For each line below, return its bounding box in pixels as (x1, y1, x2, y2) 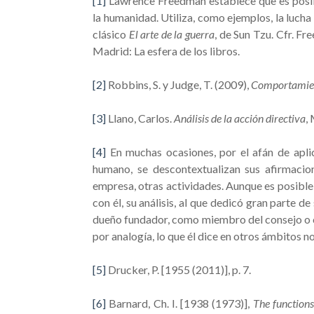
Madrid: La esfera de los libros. (93, 44, 240, 57)
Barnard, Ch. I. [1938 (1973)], (106, 296, 253, 310)
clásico (93, 27, 129, 41)
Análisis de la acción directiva (174, 111, 306, 125)
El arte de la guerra (128, 27, 215, 41)
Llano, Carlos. (106, 111, 174, 125)
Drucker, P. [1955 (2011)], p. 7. (106, 263, 251, 276)
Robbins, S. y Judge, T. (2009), (106, 78, 251, 91)
